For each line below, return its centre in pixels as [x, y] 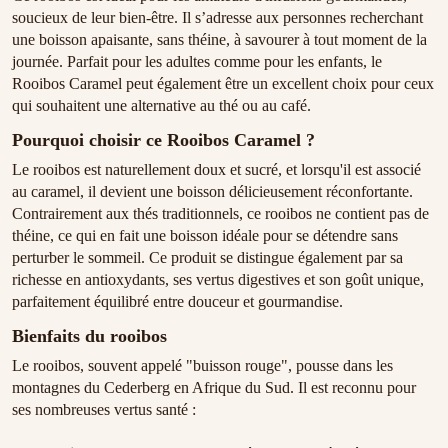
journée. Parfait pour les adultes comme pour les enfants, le [197, 62]
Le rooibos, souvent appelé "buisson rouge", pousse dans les [202, 365]
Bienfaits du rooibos [89, 335]
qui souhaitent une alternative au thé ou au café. [161, 106]
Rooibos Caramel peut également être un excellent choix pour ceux [223, 84]
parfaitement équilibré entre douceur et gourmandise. [177, 302]
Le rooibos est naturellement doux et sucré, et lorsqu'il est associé [216, 170]
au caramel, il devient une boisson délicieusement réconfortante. [212, 192]
